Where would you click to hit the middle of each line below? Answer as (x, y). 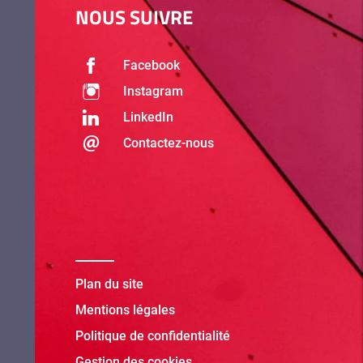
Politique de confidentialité (153, 336)
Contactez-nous (169, 143)
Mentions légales (126, 310)
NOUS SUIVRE (135, 17)
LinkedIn (149, 117)
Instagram (154, 92)
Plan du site (110, 284)
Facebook (152, 66)
